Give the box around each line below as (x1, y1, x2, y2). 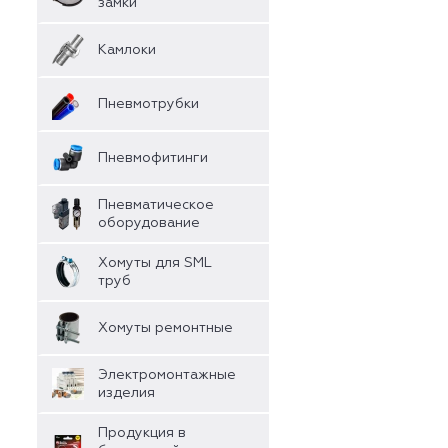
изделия (98, 386, 155, 400)
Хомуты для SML (98, 256, 211, 270)
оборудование (98, 216, 200, 230)
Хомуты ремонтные (98, 321, 233, 335)
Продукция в (98, 426, 186, 440)
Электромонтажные (98, 368, 236, 382)
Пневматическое (98, 198, 214, 212)
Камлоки (98, 43, 156, 57)
